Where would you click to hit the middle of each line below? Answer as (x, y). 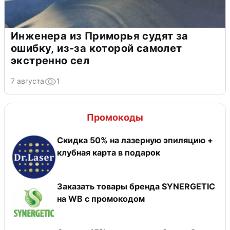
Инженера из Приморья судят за (100, 36)
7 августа (27, 81)
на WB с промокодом (115, 198)
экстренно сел (50, 60)
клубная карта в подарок (109, 152)
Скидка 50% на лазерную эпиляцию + (135, 140)
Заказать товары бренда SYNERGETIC (136, 186)
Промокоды (115, 117)
